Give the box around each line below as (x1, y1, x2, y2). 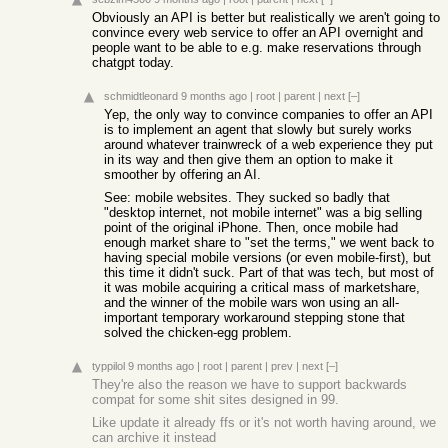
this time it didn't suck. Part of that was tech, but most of (104, 265, 434, 280)
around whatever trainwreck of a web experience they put (104, 137, 433, 152)
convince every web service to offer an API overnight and (92, 25, 423, 40)
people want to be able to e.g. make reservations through (92, 40, 421, 55)
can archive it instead (92, 430, 216, 445)
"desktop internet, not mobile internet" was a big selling (104, 205, 422, 220)
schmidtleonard (104, 90, 178, 102)
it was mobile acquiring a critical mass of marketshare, (104, 280, 420, 295)
